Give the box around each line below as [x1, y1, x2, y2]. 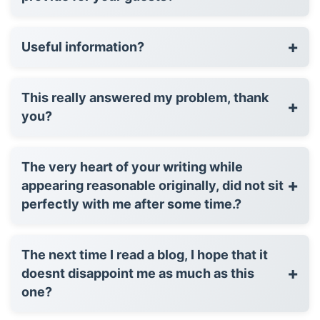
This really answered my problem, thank [21, 89, 269, 105]
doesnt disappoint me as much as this [21, 265, 254, 281]
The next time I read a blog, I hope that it [21, 246, 268, 262]
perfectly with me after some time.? [21, 196, 241, 211]
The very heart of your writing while [21, 159, 243, 174]
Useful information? [21, 39, 144, 54]
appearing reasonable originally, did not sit [21, 177, 284, 193]
